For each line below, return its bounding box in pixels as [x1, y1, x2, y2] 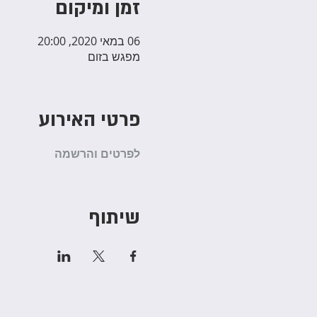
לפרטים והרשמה [54, 146, 140, 161]
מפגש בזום [87, 49, 140, 64]
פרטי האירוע [38, 108, 140, 133]
